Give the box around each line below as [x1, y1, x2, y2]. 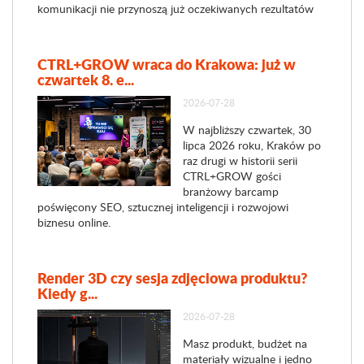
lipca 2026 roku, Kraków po [182, 137, 321, 153]
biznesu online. [37, 214, 110, 230]
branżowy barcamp [182, 184, 279, 199]
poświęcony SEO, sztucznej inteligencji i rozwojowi [37, 199, 288, 214]
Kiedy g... [37, 283, 97, 304]
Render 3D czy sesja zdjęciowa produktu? [37, 267, 307, 288]
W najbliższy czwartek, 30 [182, 122, 311, 137]
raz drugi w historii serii [182, 153, 297, 168]
